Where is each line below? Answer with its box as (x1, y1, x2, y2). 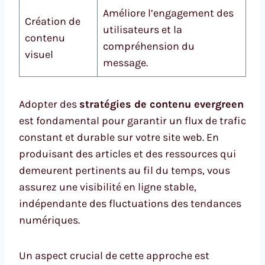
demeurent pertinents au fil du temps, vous (19, 164, 230, 177)
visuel (25, 48, 53, 62)
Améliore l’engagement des (103, 7, 234, 20)
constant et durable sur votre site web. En (19, 131, 219, 144)
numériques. (19, 214, 80, 227)
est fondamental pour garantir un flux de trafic (19, 114, 246, 128)
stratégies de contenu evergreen (79, 98, 244, 111)
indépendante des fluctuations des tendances (19, 197, 241, 211)
